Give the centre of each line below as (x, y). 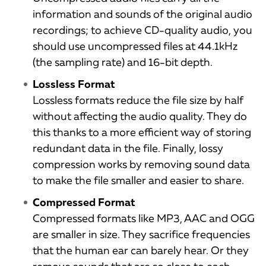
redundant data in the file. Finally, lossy (128, 148)
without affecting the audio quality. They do (140, 116)
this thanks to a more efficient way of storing (142, 132)
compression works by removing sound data (141, 164)
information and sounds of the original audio (142, 14)
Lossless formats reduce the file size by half (138, 100)
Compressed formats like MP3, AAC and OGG (144, 218)
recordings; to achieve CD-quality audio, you (142, 30)
